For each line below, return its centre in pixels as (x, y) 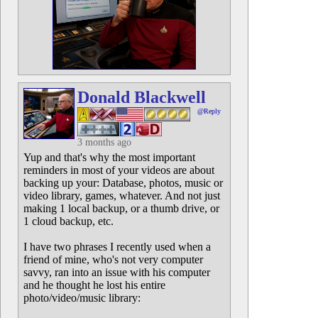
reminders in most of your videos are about (119, 170)
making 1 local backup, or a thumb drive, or (121, 208)
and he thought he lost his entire (94, 285)
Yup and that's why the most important (109, 157)
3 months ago (104, 142)
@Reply (209, 111)
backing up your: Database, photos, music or (123, 183)
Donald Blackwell (142, 97)
